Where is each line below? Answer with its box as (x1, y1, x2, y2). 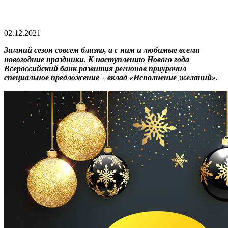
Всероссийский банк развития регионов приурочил (4, 64, 186, 73)
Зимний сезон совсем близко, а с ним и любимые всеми (4, 45, 200, 54)
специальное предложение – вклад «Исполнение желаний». (4, 73, 218, 82)
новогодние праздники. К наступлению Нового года (4, 54, 189, 64)
